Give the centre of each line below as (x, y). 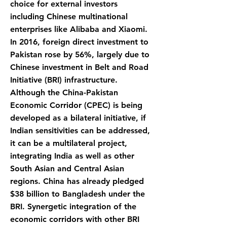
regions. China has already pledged (77, 181)
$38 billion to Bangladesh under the (78, 194)
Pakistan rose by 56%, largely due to (80, 54)
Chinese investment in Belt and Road (79, 67)
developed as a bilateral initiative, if (78, 118)
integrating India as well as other (72, 156)
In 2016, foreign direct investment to (79, 42)
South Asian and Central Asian (67, 168)
